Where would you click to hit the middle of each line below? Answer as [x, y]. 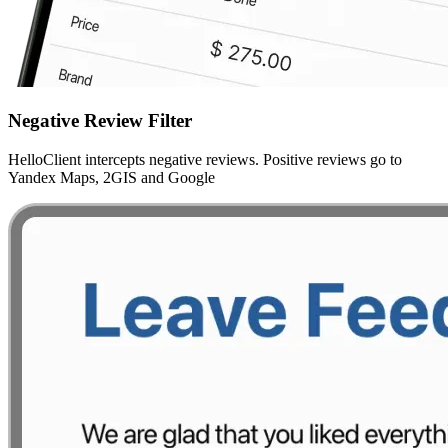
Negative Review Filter [100, 120]
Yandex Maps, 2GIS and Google [111, 177]
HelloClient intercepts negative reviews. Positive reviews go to [205, 159]
